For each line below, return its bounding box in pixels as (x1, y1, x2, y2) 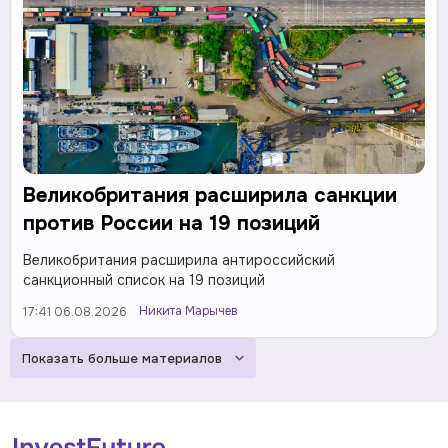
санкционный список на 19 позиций (23, 271, 265, 290)
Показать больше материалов (22, 349, 222, 367)
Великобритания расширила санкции (23, 183, 397, 209)
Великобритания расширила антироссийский (23, 251, 335, 270)
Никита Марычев (139, 303, 238, 320)
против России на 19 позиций (23, 211, 320, 237)
